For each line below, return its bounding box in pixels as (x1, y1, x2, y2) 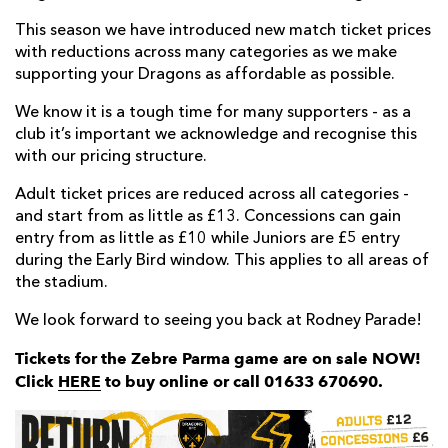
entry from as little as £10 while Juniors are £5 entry (15, 231, 400, 248)
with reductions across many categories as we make (15, 45, 397, 62)
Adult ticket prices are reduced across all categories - (15, 187, 409, 204)
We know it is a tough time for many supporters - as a (15, 105, 411, 122)
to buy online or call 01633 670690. (101, 372, 383, 392)
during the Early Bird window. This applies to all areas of (15, 253, 429, 270)
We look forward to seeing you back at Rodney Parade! (15, 313, 422, 330)
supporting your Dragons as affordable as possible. (15, 67, 395, 84)
